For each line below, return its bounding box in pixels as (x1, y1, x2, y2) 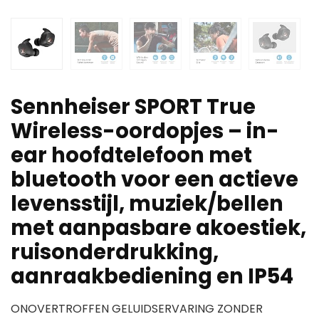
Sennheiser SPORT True (11, 93, 256, 122)
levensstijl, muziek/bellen (11, 189, 283, 219)
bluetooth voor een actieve (11, 165, 298, 194)
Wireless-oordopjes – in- (11, 117, 279, 146)
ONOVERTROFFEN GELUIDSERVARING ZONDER (11, 300, 263, 318)
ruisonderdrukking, (11, 238, 219, 267)
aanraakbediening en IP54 (11, 262, 293, 291)
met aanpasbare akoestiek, (11, 214, 306, 243)
